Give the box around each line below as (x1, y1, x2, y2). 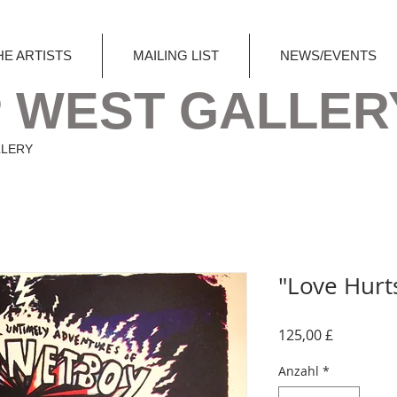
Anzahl (278, 362, 319, 379)
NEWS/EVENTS (280, 48, 377, 63)
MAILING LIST (133, 48, 219, 63)
